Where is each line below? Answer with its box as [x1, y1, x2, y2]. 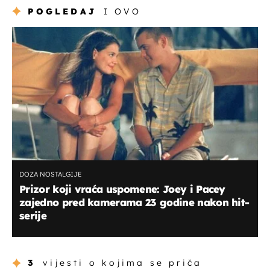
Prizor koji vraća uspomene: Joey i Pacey [19, 183, 225, 196]
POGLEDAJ [28, 6, 97, 17]
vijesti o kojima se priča [43, 257, 202, 268]
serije [19, 209, 46, 222]
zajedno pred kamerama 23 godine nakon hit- [19, 196, 250, 209]
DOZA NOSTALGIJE [19, 170, 82, 179]
